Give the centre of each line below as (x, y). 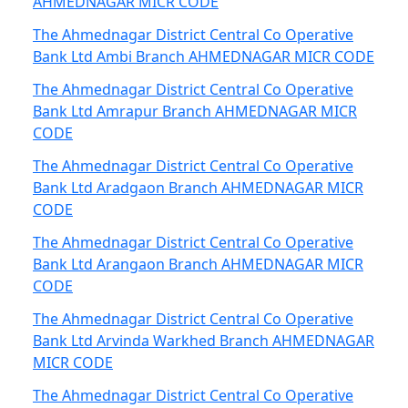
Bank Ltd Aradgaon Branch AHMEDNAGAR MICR (198, 188)
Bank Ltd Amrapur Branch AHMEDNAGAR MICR (195, 111)
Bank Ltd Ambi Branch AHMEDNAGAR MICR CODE (204, 56)
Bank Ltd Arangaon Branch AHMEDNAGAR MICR (198, 264)
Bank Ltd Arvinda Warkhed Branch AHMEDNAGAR (204, 341)
